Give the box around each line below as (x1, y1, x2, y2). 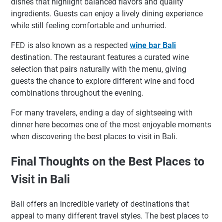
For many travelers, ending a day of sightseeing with (11, 108, 193, 118)
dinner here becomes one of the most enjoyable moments (11, 120, 211, 130)
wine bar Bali (130, 41, 176, 51)
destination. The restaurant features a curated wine (11, 53, 189, 62)
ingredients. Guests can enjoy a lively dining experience (11, 9, 203, 19)
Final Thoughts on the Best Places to (11, 155, 205, 169)
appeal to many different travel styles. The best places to (11, 211, 209, 221)
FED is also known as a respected (11, 41, 130, 51)
